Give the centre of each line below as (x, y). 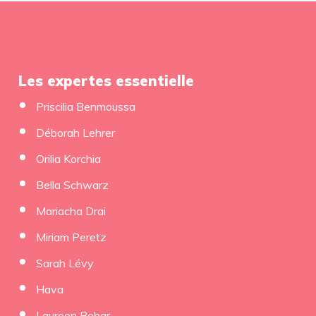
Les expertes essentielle (110, 80)
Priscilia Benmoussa (85, 106)
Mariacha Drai (71, 211)
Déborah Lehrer (75, 132)
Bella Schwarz (72, 184)
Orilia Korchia (68, 158)
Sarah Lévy (65, 263)
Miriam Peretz (71, 237)
